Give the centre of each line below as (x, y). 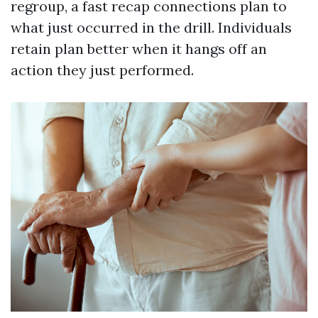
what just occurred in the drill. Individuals (151, 27)
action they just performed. (102, 70)
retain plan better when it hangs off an (139, 49)
